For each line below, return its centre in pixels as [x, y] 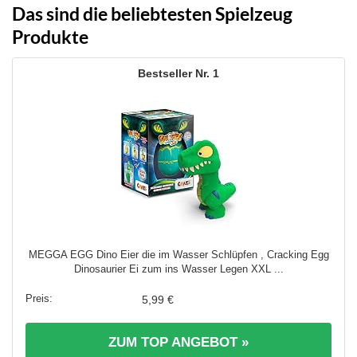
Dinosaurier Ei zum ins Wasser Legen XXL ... [178, 269]
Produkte [50, 36]
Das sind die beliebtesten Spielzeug [152, 13]
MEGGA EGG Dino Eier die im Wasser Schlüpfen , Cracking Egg [178, 255]
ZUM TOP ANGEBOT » [178, 343]
